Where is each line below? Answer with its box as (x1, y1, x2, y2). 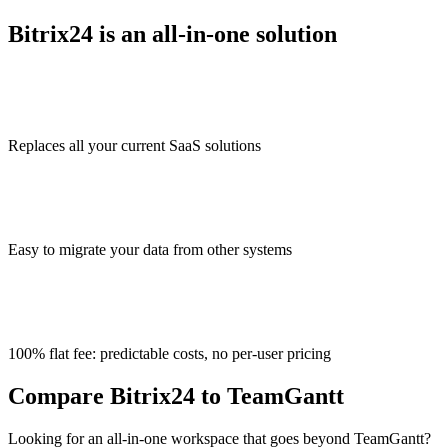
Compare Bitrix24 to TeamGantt (8, 383, 344, 410)
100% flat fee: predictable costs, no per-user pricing (8, 345, 331, 363)
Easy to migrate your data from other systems (8, 241, 292, 259)
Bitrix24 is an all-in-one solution (8, 20, 337, 47)
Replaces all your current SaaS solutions (8, 137, 261, 155)
